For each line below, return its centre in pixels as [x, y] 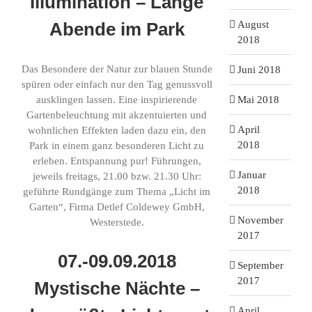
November [260, 220]
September [260, 265]
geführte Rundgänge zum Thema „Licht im [117, 192]
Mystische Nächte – [117, 288]
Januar [251, 174]
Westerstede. [117, 222]
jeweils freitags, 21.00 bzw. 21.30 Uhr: [117, 176]
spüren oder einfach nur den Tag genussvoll [117, 84]
